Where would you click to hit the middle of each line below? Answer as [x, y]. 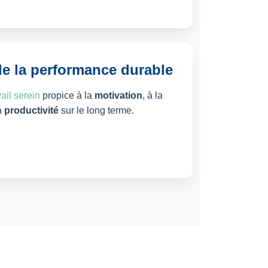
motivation [118, 95]
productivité [31, 110]
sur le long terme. [96, 110]
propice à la [67, 95]
